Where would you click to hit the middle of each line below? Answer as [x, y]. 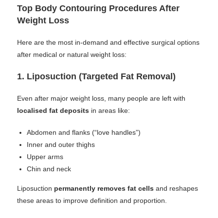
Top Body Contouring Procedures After [98, 8]
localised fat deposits [53, 110]
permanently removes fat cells [104, 188]
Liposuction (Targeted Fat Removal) [101, 76]
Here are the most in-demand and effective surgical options [108, 42]
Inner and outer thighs [61, 145]
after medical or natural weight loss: [72, 54]
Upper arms [45, 157]
